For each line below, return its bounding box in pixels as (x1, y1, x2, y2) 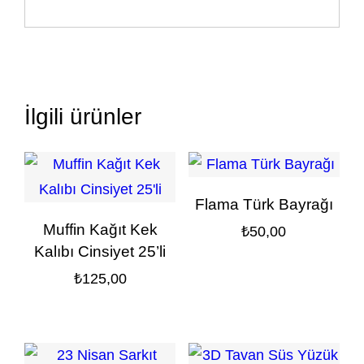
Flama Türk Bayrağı (194, 196, 333, 214)
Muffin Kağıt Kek (42, 221, 158, 239)
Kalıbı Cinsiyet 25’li (34, 243, 167, 261)
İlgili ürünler (24, 103, 142, 129)
